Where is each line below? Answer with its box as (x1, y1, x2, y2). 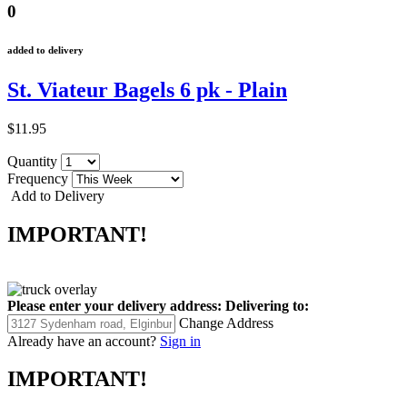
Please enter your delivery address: (7, 297, 222, 313)
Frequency (7, 170, 72, 186)
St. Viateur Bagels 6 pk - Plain (7, 77, 287, 102)
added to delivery (7, 44, 84, 55)
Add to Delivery (7, 187, 104, 203)
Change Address (179, 314, 273, 331)
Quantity (7, 153, 61, 169)
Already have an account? (7, 333, 156, 349)
